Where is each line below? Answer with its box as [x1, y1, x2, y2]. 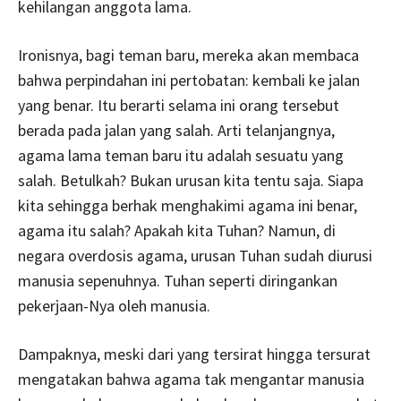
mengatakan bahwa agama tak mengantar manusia [18, 368, 364, 389]
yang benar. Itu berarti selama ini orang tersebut [18, 94, 339, 115]
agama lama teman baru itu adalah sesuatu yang [18, 144, 344, 166]
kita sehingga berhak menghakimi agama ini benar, [18, 194, 357, 216]
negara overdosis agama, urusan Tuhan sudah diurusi [18, 244, 372, 266]
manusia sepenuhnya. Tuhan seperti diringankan [18, 269, 337, 291]
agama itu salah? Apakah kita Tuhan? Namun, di [18, 219, 336, 241]
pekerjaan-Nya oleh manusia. [18, 294, 210, 316]
